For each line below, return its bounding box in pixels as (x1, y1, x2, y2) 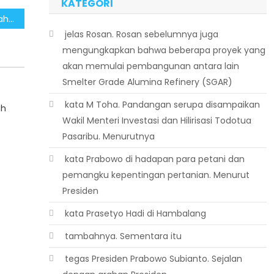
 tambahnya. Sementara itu (62, 230, 182, 242)
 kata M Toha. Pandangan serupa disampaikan (62, 98, 260, 111)
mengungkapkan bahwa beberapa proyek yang (62, 44, 265, 56)
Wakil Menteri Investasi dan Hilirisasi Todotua (62, 114, 251, 127)
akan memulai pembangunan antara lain (62, 60, 239, 72)
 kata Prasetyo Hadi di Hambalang (62, 207, 206, 220)
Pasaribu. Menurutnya (62, 130, 155, 143)
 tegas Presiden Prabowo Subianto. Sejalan (62, 253, 242, 265)
